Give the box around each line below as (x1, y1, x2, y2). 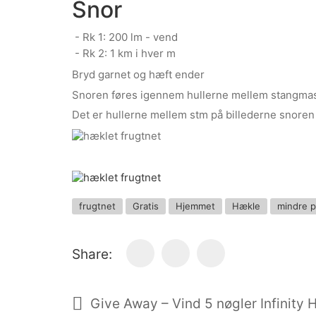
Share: (72, 246, 112, 263)
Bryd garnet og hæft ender (72, 68, 205, 82)
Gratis (133, 200, 159, 212)
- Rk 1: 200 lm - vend (72, 30, 178, 44)
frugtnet (79, 200, 116, 212)
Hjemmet (176, 200, 215, 212)
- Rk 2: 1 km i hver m (72, 46, 176, 60)
